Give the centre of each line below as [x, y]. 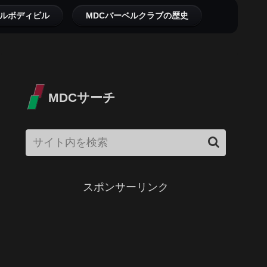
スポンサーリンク [126, 187]
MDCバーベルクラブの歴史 [137, 16]
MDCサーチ [82, 98]
